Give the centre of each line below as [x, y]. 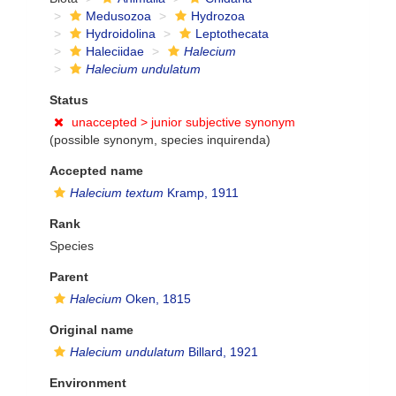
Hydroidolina [121, 34]
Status [69, 100]
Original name [91, 330]
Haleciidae [115, 51]
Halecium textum [117, 193]
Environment [88, 383]
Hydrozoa [218, 16]
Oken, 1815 [156, 299]
